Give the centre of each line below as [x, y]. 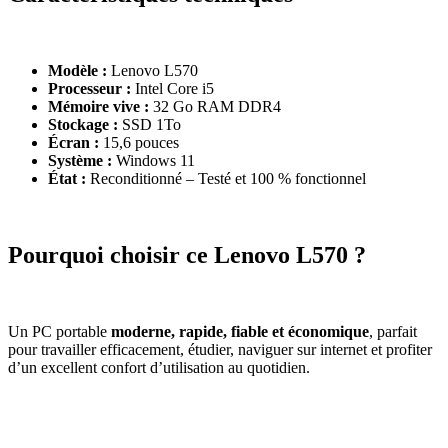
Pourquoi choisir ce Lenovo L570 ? [187, 254]
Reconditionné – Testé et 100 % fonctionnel [226, 178]
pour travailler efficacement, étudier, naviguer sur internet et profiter [220, 349]
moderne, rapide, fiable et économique [240, 331]
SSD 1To [149, 124]
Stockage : [83, 124]
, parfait [393, 331]
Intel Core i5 [172, 88]
